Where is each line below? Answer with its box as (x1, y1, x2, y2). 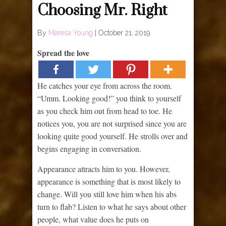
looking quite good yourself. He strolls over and (37, 130, 188, 141)
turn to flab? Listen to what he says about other (37, 201, 186, 212)
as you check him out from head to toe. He (37, 105, 172, 116)
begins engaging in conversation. (37, 143, 141, 154)
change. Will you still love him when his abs (37, 188, 177, 199)
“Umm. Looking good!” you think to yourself (37, 92, 181, 103)
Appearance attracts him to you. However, (37, 163, 170, 174)
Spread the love (37, 46, 89, 59)
